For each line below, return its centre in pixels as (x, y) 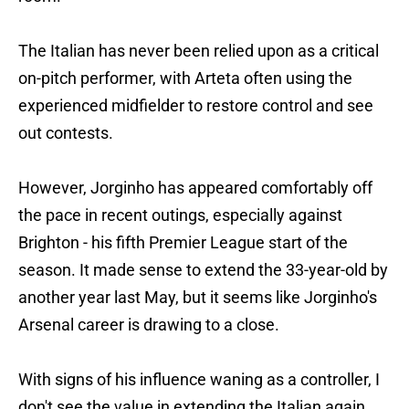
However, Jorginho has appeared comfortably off (195, 188)
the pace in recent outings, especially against (180, 215)
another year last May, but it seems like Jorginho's (198, 298)
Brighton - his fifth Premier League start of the (183, 243)
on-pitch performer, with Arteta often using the (185, 79)
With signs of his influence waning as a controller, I (199, 380)
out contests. (66, 133)
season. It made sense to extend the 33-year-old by (203, 270)
